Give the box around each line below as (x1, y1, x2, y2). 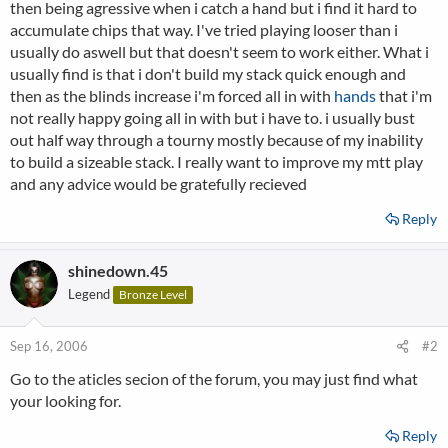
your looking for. (10, 391, 121, 410)
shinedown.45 (68, 261, 168, 280)
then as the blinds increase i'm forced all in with (10, 86, 334, 105)
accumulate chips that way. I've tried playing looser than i (10, 20, 398, 39)
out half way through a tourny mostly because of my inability (10, 130, 423, 149)
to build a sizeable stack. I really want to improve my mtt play (10, 152, 423, 171)
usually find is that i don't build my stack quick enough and (10, 64, 406, 83)
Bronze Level (119, 287, 187, 302)
